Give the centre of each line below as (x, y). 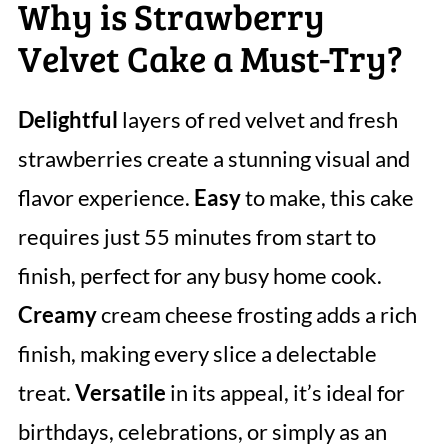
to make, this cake (327, 198)
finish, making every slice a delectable (197, 354)
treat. (46, 393)
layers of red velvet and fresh (257, 120)
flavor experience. (105, 198)
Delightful (67, 120)
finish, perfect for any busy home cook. (199, 276)
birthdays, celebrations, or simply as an (202, 432)
